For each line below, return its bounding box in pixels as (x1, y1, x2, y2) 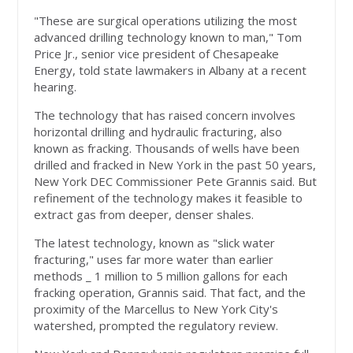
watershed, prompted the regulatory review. (34, 318, 279, 334)
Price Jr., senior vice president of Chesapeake (34, 46, 280, 62)
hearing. (34, 79, 77, 95)
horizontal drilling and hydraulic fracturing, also (34, 124, 283, 140)
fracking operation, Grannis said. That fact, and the (34, 284, 307, 301)
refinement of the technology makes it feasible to (34, 190, 303, 206)
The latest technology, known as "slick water (34, 235, 276, 251)
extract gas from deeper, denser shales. (34, 206, 255, 223)
